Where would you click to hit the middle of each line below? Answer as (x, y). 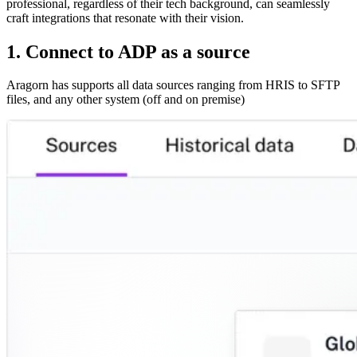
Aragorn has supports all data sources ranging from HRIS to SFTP (173, 85)
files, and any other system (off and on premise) (126, 100)
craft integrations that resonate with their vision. (125, 18)
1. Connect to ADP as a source (128, 51)
